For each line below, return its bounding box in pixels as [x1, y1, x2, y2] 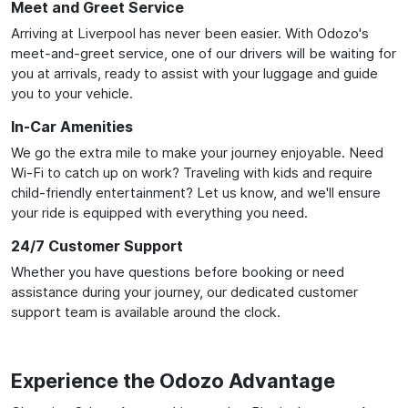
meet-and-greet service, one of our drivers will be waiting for [11, 44, 396, 62]
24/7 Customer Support [11, 236, 183, 255]
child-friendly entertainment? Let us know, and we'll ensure [11, 183, 381, 201]
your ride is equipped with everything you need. [11, 203, 308, 221]
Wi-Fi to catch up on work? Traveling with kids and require [11, 163, 372, 181]
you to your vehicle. [11, 84, 133, 102]
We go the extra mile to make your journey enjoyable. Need [11, 143, 383, 161]
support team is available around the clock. [11, 302, 280, 321]
